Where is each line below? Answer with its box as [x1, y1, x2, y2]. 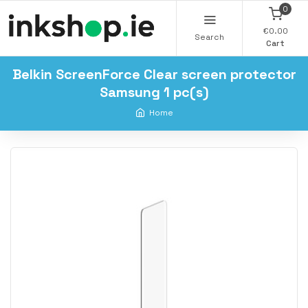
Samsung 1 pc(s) [99, 82, 209, 101]
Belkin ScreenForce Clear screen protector [12, 65, 296, 83]
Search [195, 32, 224, 43]
